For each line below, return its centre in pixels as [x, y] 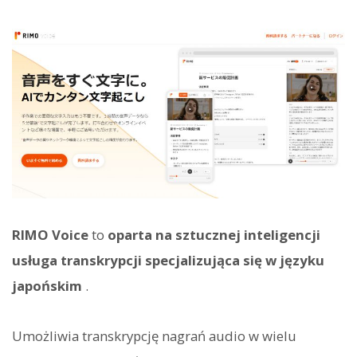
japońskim [47, 286]
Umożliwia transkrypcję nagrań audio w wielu [154, 335]
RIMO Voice [50, 235]
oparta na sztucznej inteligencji [214, 235]
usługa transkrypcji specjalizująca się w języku [168, 261]
